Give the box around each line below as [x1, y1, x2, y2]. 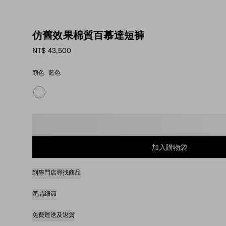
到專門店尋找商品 [32, 168, 81, 176]
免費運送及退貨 [32, 211, 75, 218]
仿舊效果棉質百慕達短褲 [32, 29, 145, 41]
